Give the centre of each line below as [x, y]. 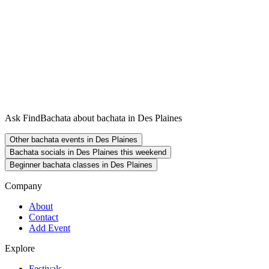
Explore [20, 249]
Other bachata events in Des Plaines [74, 140]
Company [23, 186]
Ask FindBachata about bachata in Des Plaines [93, 118]
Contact [44, 217]
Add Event [50, 228]
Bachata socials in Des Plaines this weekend [88, 153]
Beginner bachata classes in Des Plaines [81, 165]
